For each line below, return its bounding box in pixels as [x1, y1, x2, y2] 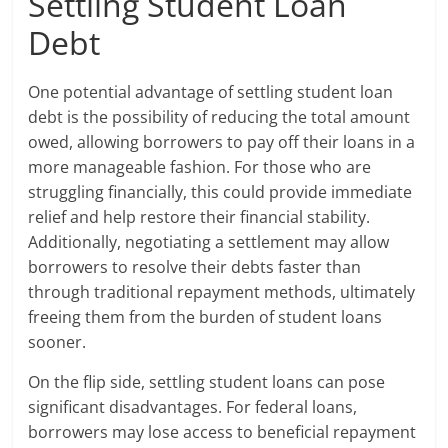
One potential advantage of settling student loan [28, 81, 394, 104]
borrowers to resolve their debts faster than [28, 256, 362, 279]
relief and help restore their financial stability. [28, 206, 371, 229]
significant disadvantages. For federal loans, [28, 396, 358, 419]
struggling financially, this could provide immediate [28, 181, 413, 204]
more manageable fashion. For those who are [28, 156, 372, 179]
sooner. [28, 331, 87, 354]
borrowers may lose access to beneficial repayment [28, 421, 417, 444]
